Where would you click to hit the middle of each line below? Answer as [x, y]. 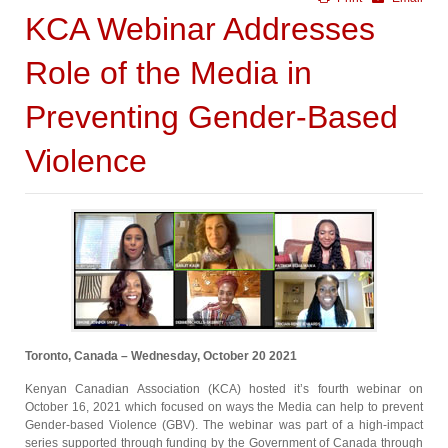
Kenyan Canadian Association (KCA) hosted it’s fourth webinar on [224, 389]
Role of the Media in [168, 73]
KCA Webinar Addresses [200, 29]
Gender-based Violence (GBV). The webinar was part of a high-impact [224, 425]
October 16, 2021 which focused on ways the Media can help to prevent [224, 407]
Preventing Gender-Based [211, 117]
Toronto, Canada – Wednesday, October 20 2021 [161, 356]
